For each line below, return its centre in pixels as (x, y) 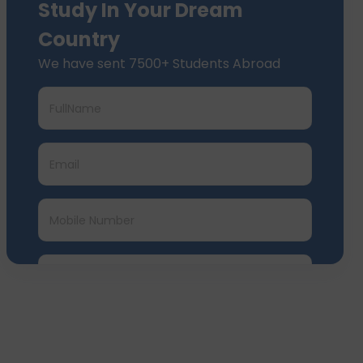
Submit (175, 342)
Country (79, 39)
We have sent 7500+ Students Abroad (159, 64)
